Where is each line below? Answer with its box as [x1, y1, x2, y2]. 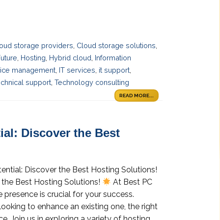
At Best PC [111, 177, 153, 187]
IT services [59, 66, 95, 75]
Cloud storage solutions [77, 41, 156, 50]
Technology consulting [55, 78, 129, 87]
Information [95, 54, 131, 62]
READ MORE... [119, 92, 154, 98]
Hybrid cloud [49, 54, 91, 62]
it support [99, 66, 130, 75]
